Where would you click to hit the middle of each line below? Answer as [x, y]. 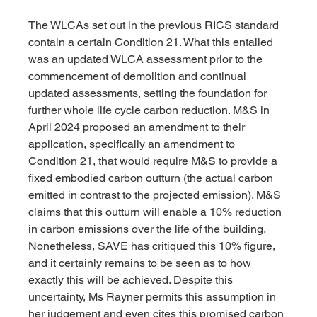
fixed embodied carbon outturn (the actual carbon [152, 178]
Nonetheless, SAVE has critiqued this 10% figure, [154, 246]
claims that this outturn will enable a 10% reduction [157, 212]
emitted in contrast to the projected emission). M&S [156, 195]
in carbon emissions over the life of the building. [148, 229]
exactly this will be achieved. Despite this [132, 280]
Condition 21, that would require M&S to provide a [155, 161]
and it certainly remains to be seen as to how [142, 263]
